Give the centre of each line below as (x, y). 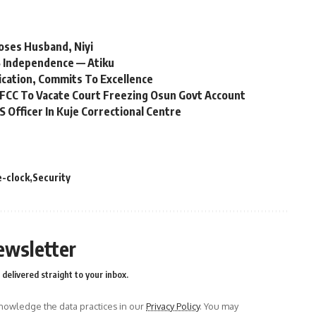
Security (51, 177)
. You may (219, 306)
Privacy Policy (173, 306)
